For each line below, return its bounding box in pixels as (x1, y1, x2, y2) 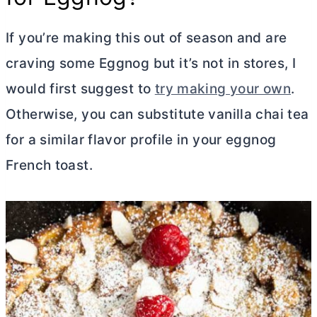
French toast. (6, 156, 93, 173)
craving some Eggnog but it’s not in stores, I (6, 54, 296, 71)
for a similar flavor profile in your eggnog (6, 131, 277, 148)
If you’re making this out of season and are (6, 29, 287, 46)
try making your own (154, 80, 291, 97)
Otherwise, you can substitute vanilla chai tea (6, 105, 309, 122)
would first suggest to (6, 80, 155, 97)
